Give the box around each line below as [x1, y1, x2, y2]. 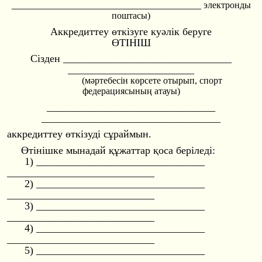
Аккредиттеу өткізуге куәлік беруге [50, 25, 212, 37]
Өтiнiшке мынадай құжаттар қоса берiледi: [21, 144, 215, 157]
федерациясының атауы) [82, 86, 180, 96]
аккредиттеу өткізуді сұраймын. [7, 128, 151, 140]
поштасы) [112, 10, 150, 20]
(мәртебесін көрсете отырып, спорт [77, 75, 222, 86]
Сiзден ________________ [30, 53, 147, 65]
